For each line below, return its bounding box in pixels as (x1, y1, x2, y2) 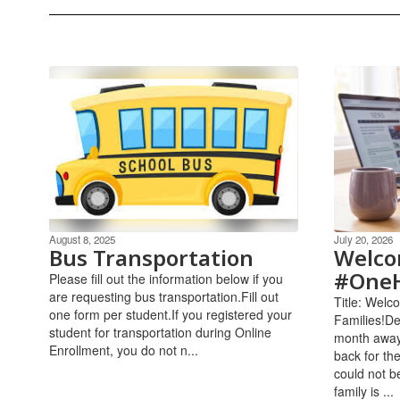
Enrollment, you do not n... (49, 340, 198, 359)
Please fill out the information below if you (49, 269, 283, 287)
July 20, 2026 (333, 231, 393, 246)
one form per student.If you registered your (49, 304, 292, 323)
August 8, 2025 (49, 231, 115, 246)
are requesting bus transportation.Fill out (49, 287, 279, 305)
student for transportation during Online (49, 322, 271, 341)
